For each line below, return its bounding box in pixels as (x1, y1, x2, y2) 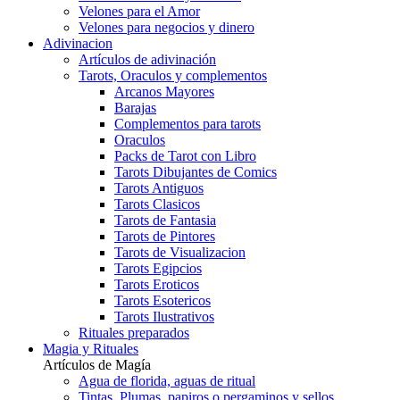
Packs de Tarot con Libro (114, 148, 256, 163)
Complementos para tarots (114, 116, 261, 131)
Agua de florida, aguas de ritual (79, 373, 255, 388)
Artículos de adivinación (79, 52, 216, 67)
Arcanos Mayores (114, 84, 214, 99)
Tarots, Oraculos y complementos (79, 68, 267, 83)
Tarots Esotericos (114, 293, 211, 308)
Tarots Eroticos (114, 277, 199, 292)
